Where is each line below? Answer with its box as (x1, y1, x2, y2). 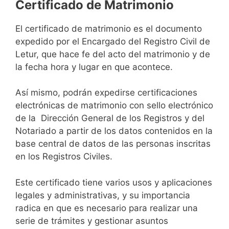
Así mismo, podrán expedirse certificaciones (15, 87, 197, 98)
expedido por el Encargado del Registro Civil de (15, 36, 210, 47)
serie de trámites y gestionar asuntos (15, 215, 168, 226)
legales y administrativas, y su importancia (15, 190, 190, 200)
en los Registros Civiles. (15, 151, 112, 162)
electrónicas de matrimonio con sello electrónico (15, 100, 213, 111)
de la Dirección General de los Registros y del (15, 113, 204, 124)
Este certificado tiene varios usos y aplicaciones (15, 177, 212, 188)
